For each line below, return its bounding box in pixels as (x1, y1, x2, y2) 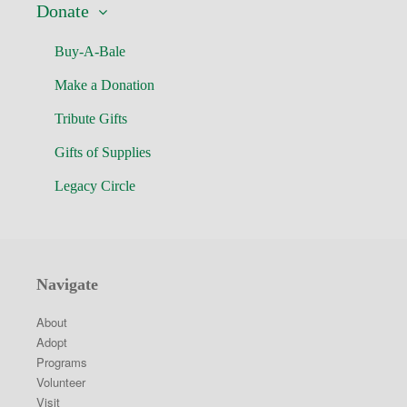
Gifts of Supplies (55, 144, 151, 160)
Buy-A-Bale (55, 44, 125, 59)
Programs (36, 353, 87, 371)
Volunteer (36, 373, 85, 391)
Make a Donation (55, 77, 154, 93)
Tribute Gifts (55, 111, 127, 126)
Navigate (36, 275, 98, 293)
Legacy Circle (55, 178, 135, 194)
